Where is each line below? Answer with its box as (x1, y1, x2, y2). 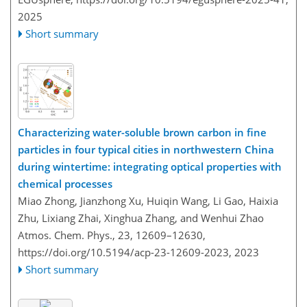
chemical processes (18, 177, 112, 191)
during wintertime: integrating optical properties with (18, 160, 282, 173)
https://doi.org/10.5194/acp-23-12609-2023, (18, 245, 232, 259)
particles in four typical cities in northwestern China (18, 143, 274, 156)
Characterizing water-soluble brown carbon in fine (18, 125, 267, 139)
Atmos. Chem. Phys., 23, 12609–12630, (18, 228, 206, 242)
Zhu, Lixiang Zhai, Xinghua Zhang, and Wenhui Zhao (18, 211, 264, 225)
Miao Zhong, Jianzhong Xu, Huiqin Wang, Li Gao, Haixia (18, 194, 278, 208)
